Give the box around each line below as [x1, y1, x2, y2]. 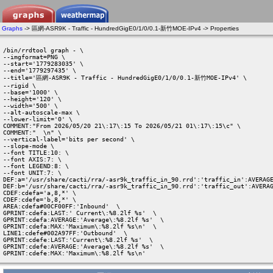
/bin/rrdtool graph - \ [3, 47, 83, 54]
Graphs [2, 25, 23, 32]
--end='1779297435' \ [3, 67, 76, 74]
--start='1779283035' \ [3, 60, 83, 67]
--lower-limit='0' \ [3, 116, 73, 122]
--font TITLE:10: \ [3, 149, 69, 156]
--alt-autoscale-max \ [3, 109, 80, 116]
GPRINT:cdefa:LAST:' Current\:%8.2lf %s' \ [3, 210, 157, 216]
